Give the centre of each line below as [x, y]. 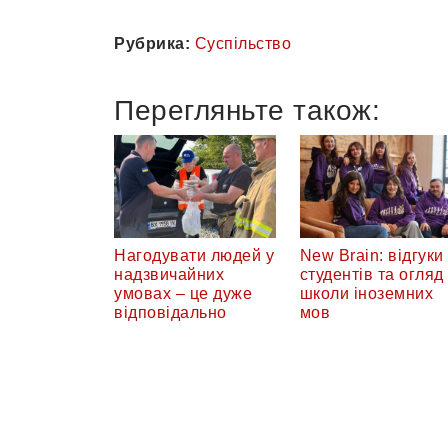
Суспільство [242, 43]
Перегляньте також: [247, 110]
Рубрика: [152, 43]
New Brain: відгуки [371, 256]
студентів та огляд [371, 275]
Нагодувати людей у [194, 256]
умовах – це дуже [183, 294]
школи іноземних [366, 294]
